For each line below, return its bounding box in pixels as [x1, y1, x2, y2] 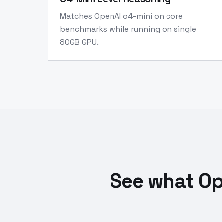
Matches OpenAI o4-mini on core [60, 11, 183, 21]
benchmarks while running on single [60, 24, 196, 34]
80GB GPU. [60, 37, 99, 47]
